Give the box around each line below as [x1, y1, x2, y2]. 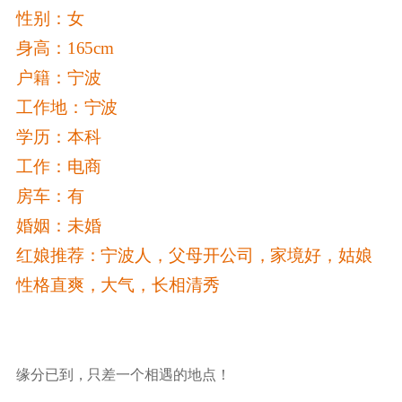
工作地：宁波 [15, 97, 118, 117]
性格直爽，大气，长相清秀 [15, 275, 220, 294]
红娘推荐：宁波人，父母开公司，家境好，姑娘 [15, 245, 372, 265]
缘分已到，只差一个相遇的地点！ [15, 364, 231, 383]
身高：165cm [15, 38, 115, 57]
